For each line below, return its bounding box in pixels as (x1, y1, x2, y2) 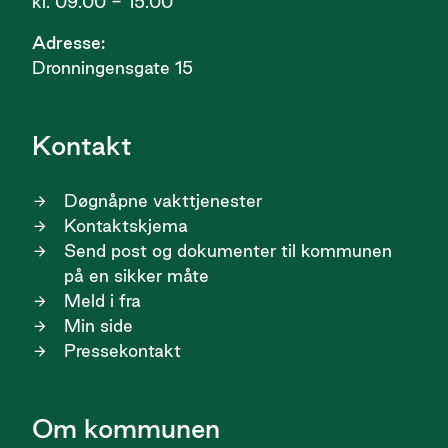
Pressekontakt (64, 341, 181, 361)
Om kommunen (32, 414, 220, 444)
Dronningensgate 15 (32, 58, 203, 78)
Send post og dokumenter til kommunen (64, 241, 392, 261)
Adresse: (32, 33, 105, 53)
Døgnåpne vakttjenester (64, 191, 262, 211)
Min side (64, 316, 133, 336)
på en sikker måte (64, 266, 209, 286)
